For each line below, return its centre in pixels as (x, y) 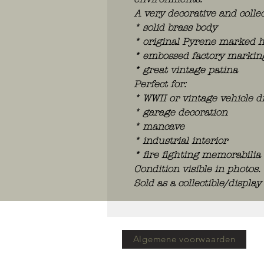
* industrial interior (181, 140)
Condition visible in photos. (197, 169)
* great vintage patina (186, 70)
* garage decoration (181, 112)
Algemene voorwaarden (184, 239)
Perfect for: (160, 84)
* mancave (159, 126)
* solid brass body (175, 27)
